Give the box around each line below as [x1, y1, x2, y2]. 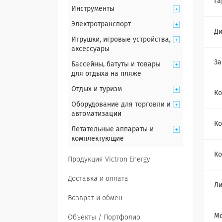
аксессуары [71, 46, 110, 53]
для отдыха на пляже [71, 70, 141, 77]
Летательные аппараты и [71, 126, 154, 133]
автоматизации [71, 111, 121, 117]
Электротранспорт [71, 21, 131, 28]
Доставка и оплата [68, 175, 128, 182]
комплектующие [71, 135, 124, 142]
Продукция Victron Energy [68, 156, 150, 163]
